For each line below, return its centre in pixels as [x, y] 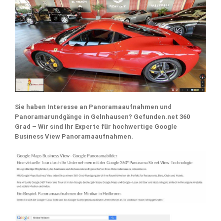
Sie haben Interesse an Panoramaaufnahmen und [93, 107]
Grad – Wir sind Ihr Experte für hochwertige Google [96, 126]
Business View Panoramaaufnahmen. [74, 136]
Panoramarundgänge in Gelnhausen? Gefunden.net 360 [102, 116]
